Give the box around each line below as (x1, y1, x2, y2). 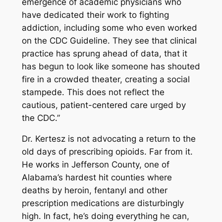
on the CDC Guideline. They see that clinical (21, 35, 197, 46)
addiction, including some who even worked (21, 22, 197, 33)
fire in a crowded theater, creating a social (21, 74, 190, 84)
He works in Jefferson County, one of (21, 160, 169, 170)
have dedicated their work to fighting (21, 9, 169, 20)
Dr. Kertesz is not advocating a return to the (21, 134, 196, 144)
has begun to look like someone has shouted (21, 61, 200, 71)
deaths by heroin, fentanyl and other (21, 185, 167, 196)
